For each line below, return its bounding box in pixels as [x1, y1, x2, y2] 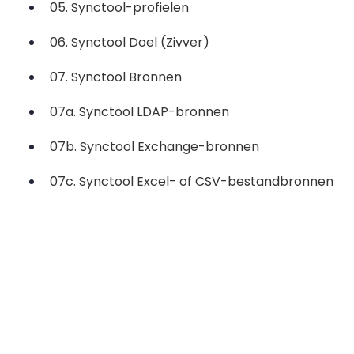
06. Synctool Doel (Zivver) [50, 33, 209, 52]
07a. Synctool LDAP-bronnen [50, 103, 229, 122]
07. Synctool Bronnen [50, 68, 182, 87]
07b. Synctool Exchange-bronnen [50, 137, 259, 156]
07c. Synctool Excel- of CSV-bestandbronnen [50, 172, 333, 191]
